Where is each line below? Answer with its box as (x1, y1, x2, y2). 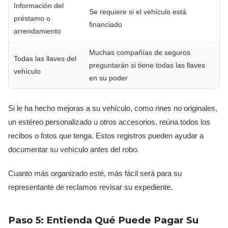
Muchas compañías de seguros (89, 48, 190, 57)
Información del (14, 2, 64, 10)
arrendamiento (14, 27, 61, 36)
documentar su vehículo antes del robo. (8, 145, 139, 154)
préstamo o (14, 14, 50, 23)
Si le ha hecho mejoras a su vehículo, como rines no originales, (8, 104, 217, 113)
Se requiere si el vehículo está (89, 8, 186, 16)
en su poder (89, 74, 128, 82)
